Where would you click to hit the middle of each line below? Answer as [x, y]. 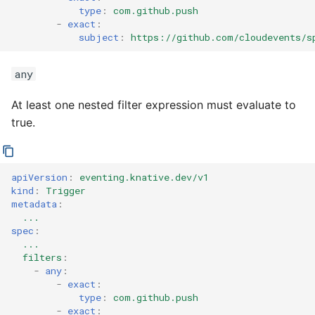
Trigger [66, 190]
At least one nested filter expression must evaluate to [154, 105]
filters [42, 257]
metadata [34, 204]
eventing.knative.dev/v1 [144, 177]
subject [99, 37]
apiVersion [39, 177]
